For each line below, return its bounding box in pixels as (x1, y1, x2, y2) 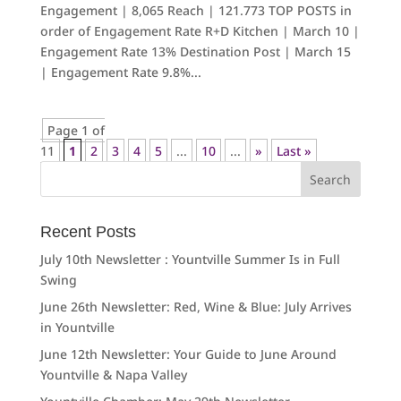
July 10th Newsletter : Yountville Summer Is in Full (39, 251, 340, 269)
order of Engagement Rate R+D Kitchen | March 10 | (39, 22, 360, 40)
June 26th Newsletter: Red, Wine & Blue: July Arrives (39, 298, 352, 316)
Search (38, 160, 82, 176)
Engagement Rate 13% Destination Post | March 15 (39, 43, 351, 61)
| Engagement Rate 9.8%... (39, 64, 201, 81)
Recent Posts (39, 223, 136, 242)
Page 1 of (47, 122, 105, 140)
